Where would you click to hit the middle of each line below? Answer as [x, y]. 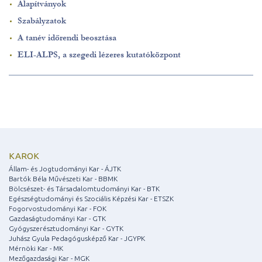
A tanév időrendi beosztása [67, 37]
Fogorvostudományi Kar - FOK [58, 208]
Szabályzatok [42, 20]
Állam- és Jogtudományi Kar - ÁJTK [65, 168]
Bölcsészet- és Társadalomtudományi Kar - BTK [84, 188]
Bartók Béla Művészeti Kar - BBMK [63, 178]
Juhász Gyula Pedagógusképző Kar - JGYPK [77, 238]
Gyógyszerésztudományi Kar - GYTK [66, 228]
